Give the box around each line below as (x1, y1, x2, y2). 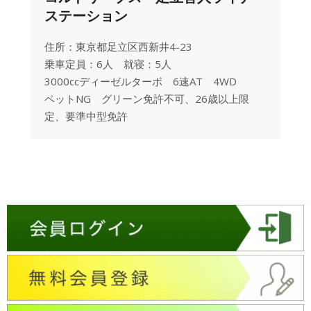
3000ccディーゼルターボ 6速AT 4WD (44, 74, 237, 88)
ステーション (44, 6, 128, 25)
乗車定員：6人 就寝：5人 (44, 57, 171, 71)
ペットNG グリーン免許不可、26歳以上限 (44, 92, 249, 106)
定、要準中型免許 (44, 109, 128, 123)
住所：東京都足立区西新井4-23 (44, 40, 192, 53)
